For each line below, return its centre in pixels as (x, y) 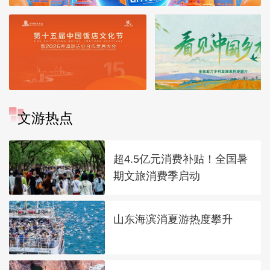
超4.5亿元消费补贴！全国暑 (181, 159)
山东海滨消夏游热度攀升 (173, 219)
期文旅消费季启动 (157, 176)
